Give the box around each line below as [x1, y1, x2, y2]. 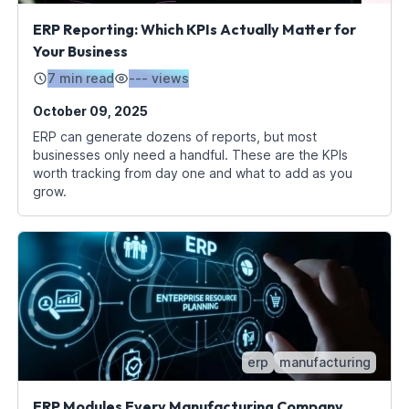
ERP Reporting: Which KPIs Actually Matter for [32, 19, 356, 38]
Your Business [32, 41, 128, 60]
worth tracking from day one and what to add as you [32, 164, 352, 181]
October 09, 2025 [32, 102, 148, 119]
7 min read [47, 69, 114, 86]
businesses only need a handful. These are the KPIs [32, 146, 348, 163]
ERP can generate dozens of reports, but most [32, 128, 317, 144]
